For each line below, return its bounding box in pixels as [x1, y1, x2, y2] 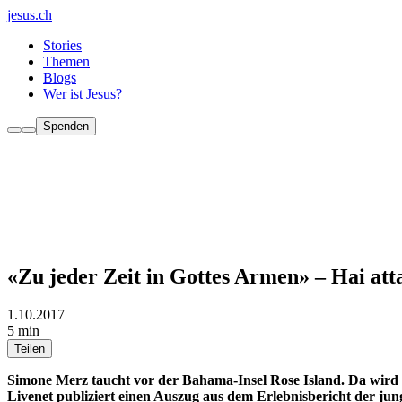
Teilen [14, 341, 45, 355]
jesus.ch [7, 7, 52, 22]
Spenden [43, 119, 89, 133]
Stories [43, 38, 82, 53]
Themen [43, 54, 90, 69]
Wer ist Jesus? [43, 86, 122, 101]
